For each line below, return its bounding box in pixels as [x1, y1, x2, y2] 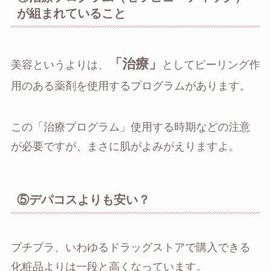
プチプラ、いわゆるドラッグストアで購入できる [10, 241, 250, 253]
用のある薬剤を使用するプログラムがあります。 [10, 79, 250, 92]
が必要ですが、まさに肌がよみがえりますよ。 [10, 140, 240, 152]
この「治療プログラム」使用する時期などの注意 [10, 120, 250, 133]
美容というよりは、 [10, 58, 109, 71]
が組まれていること [16, 7, 126, 21]
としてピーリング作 [162, 58, 260, 71]
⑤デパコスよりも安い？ [16, 192, 150, 206]
